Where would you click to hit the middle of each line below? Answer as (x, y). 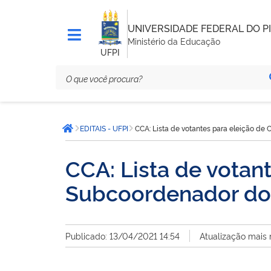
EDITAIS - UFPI (104, 128)
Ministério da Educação (174, 41)
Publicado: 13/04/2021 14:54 (122, 236)
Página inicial (99, 134)
